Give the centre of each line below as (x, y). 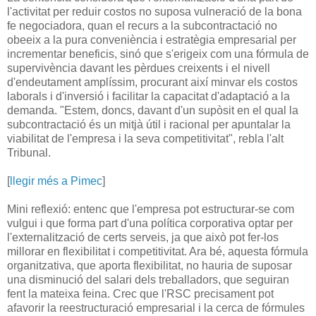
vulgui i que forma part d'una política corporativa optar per (150, 224)
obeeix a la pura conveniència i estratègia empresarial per (152, 40)
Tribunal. (29, 153)
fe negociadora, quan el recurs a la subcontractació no (142, 26)
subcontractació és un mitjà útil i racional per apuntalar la (149, 125)
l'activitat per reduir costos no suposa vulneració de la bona (154, 12)
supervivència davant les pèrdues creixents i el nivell (139, 68)
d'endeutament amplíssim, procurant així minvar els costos (152, 83)
